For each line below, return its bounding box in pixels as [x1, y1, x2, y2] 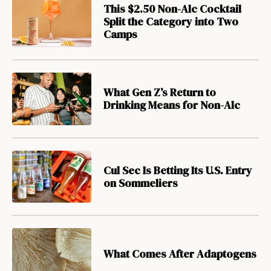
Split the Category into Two [103, 13, 238, 29]
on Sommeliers [103, 175, 178, 191]
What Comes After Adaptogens [103, 246, 256, 262]
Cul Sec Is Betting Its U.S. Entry [103, 162, 252, 178]
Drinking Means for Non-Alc [103, 97, 240, 113]
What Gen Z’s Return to [103, 85, 216, 100]
